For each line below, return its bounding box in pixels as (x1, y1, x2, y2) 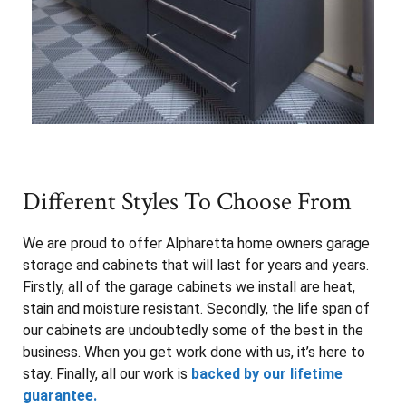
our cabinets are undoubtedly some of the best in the (23, 321, 363, 339)
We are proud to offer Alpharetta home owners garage (23, 234, 370, 252)
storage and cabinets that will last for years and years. (23, 256, 369, 274)
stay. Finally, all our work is (23, 364, 191, 382)
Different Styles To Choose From (23, 184, 352, 218)
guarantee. (23, 386, 101, 404)
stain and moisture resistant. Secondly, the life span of (23, 299, 370, 317)
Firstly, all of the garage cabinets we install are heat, (23, 277, 355, 295)
